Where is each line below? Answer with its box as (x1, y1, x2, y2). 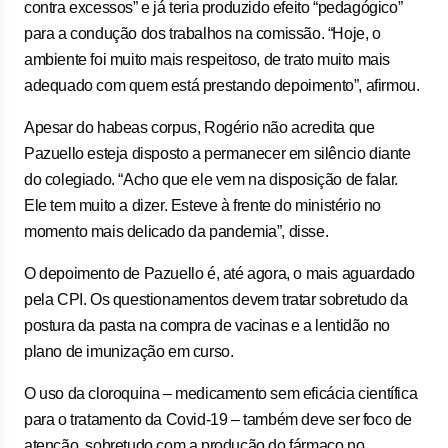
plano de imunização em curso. (24, 343, 234, 360)
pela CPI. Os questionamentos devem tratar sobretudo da (24, 291, 408, 308)
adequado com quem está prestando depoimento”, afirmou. (24, 77, 420, 94)
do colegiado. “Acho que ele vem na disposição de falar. (24, 171, 399, 188)
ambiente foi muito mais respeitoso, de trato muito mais (24, 51, 391, 68)
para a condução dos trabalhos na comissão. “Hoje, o (24, 25, 381, 42)
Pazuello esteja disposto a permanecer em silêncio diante (24, 145, 411, 162)
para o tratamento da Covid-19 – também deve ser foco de (24, 411, 413, 428)
